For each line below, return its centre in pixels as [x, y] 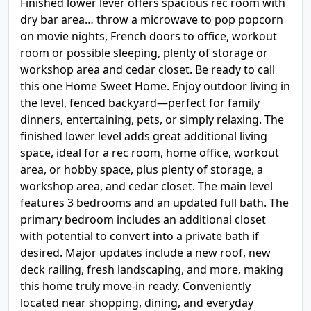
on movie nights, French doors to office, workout [149, 36]
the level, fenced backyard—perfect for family [140, 103]
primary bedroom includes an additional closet [143, 219]
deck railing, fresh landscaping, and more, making [152, 269]
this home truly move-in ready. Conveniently [135, 286]
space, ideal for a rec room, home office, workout [150, 153]
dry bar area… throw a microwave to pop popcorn [152, 19]
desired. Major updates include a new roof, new [145, 253]
